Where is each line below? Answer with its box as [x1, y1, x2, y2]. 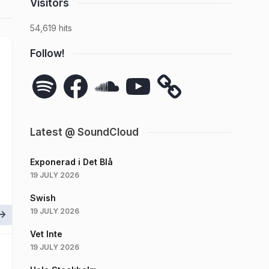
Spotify [29, 70, 60, 80]
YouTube [123, 70, 160, 80]
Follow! [30, 47, 65, 59]
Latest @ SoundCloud [30, 126, 139, 138]
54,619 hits [30, 23, 72, 33]
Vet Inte [30, 229, 62, 239]
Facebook [61, 70, 103, 80]
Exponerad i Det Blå [30, 157, 113, 167]
